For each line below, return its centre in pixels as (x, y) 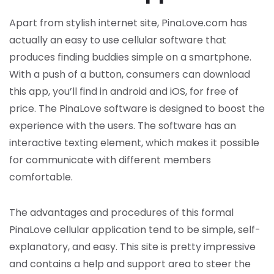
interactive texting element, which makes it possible (134, 143)
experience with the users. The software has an (123, 126)
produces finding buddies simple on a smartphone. (130, 57)
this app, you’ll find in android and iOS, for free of (124, 91)
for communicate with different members (110, 160)
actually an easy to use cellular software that (118, 40)
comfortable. (41, 177)
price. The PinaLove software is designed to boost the (137, 109)
